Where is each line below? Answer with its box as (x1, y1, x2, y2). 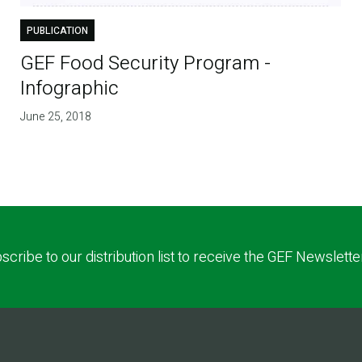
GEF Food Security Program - (20, 49, 271, 78)
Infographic (20, 74, 120, 103)
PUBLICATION (27, 23, 89, 39)
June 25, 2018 (20, 108, 92, 126)
